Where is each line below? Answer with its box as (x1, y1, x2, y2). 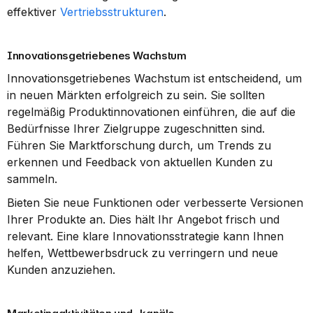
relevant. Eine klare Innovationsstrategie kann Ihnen (7, 229, 284, 243)
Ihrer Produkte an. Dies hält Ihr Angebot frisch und (7, 212, 279, 226)
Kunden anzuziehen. (7, 263, 115, 277)
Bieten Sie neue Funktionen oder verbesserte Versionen (7, 196, 303, 210)
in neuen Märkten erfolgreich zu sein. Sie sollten (7, 88, 265, 102)
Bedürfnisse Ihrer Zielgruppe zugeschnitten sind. (7, 122, 265, 136)
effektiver (7, 5, 60, 19)
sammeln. (7, 172, 57, 186)
